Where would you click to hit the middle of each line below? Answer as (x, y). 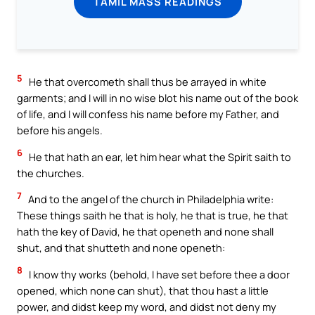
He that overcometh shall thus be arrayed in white (147, 82)
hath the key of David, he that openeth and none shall (145, 232)
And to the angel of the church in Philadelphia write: (150, 199)
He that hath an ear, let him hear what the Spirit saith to (159, 156)
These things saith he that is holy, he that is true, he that (153, 216)
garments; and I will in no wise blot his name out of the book (157, 98)
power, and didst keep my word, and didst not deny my (147, 306)
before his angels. (60, 130)
